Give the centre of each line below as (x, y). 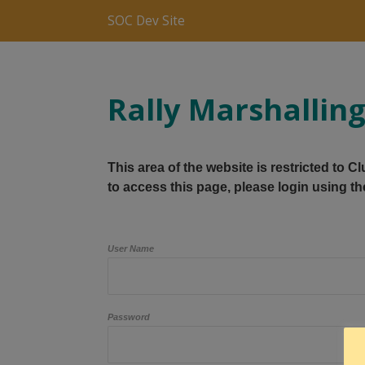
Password (129, 317)
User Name (131, 249)
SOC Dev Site (146, 21)
